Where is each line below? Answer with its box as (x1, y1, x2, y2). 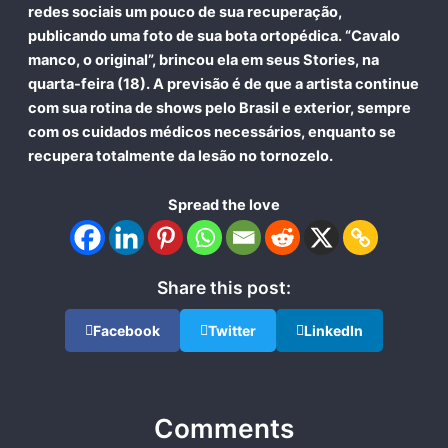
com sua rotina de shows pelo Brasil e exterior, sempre (27, 98, 411, 117)
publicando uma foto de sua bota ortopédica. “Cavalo (27, 26, 400, 45)
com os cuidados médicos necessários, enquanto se (27, 122, 396, 141)
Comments (154, 413, 294, 445)
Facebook (93, 322, 160, 340)
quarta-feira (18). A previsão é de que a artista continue (27, 74, 419, 93)
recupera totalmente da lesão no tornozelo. (27, 146, 333, 165)
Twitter (208, 322, 256, 340)
